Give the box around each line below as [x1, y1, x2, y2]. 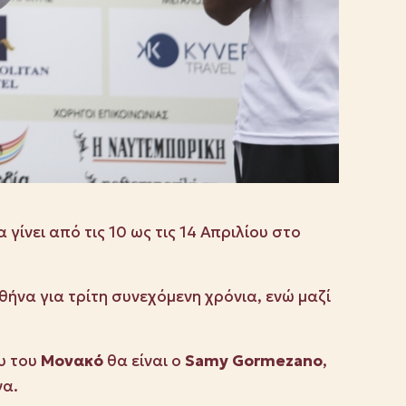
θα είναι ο [103, 351, 185, 372]
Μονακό [41, 351, 103, 372]
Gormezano [232, 351, 323, 372]
